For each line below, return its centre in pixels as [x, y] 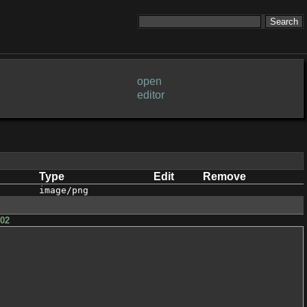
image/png [64, 190]
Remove [224, 176]
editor [151, 95]
